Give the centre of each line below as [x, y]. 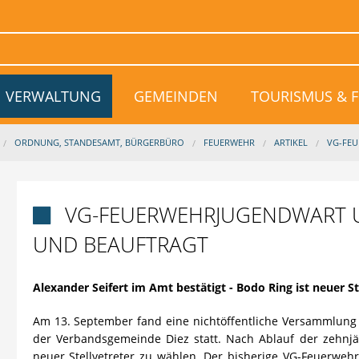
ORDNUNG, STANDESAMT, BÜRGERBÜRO [99, 142]
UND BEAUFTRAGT [120, 244]
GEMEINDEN [175, 96]
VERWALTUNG [54, 96]
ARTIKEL [291, 142]
